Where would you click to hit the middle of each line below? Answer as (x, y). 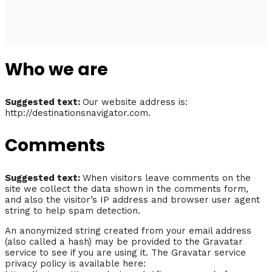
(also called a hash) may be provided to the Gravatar (124, 241)
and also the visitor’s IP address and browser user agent (132, 199)
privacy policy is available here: (75, 263)
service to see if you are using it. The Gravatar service (125, 252)
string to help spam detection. (73, 210)
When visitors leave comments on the (167, 178)
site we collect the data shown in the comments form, (127, 189)
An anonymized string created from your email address (128, 230)
